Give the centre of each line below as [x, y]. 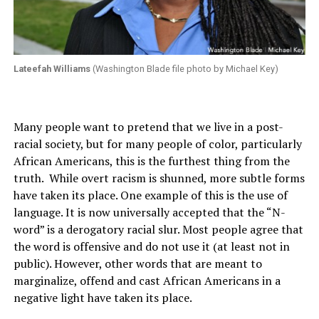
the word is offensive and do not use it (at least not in [151, 246]
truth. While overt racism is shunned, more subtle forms [159, 178]
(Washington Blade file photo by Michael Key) [184, 68]
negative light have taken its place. [103, 297]
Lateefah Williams [52, 68]
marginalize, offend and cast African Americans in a [147, 280]
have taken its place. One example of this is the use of [150, 195]
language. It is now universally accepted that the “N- [149, 212]
